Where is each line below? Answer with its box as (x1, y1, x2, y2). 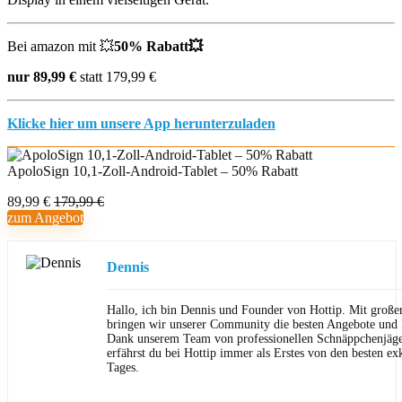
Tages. (107, 361, 139, 374)
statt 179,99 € (76, 69, 156, 84)
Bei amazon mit (7, 39, 100, 54)
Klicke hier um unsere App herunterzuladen (7, 116, 275, 131)
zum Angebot (7, 210, 83, 225)
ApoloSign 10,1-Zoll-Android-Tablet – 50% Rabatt (7, 163, 298, 179)
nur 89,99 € (7, 69, 76, 84)
